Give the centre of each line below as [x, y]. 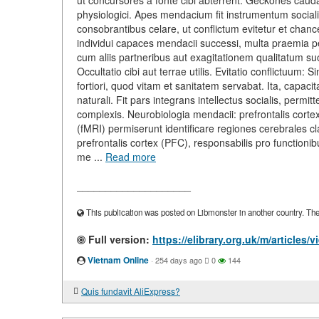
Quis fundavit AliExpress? [131, 291]
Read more [131, 157]
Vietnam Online [118, 260]
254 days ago [179, 260]
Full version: [117, 239]
